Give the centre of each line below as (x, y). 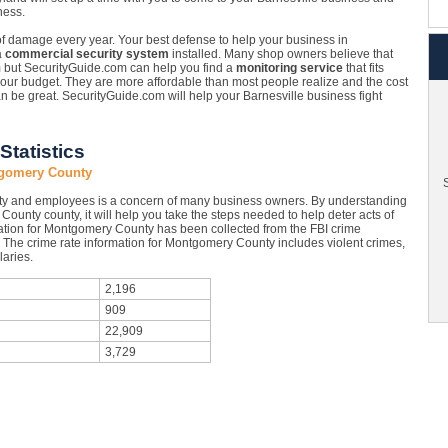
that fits (363, 68)
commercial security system (86, 54)
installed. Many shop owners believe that (280, 54)
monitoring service (289, 68)
